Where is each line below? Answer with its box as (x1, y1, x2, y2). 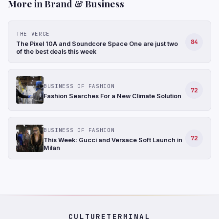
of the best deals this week (16, 48, 96, 55)
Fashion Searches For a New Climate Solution (44, 92, 181, 100)
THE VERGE (16, 30, 50, 37)
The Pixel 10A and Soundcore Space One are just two (16, 40, 178, 47)
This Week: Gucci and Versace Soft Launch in (44, 136, 182, 144)
